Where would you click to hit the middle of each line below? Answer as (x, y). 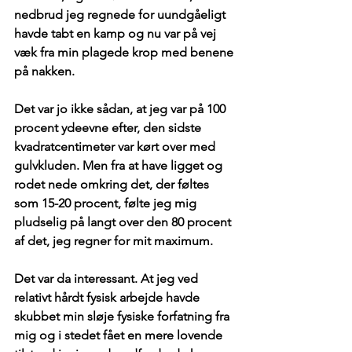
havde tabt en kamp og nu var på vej (117, 34)
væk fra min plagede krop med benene (125, 53)
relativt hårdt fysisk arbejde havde (108, 298)
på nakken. (44, 71)
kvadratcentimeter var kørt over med (116, 147)
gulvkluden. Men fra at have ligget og (120, 166)
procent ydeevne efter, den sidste (109, 128)
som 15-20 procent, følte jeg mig (107, 203)
